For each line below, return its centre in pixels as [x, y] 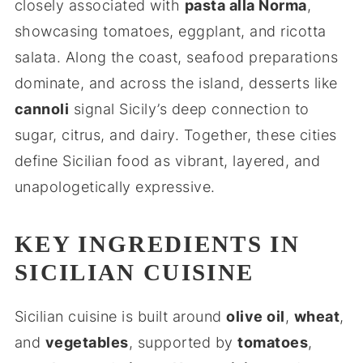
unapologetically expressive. [115, 187]
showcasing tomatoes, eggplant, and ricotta [170, 31]
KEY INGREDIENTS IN [157, 244]
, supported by [183, 342]
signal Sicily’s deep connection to [189, 109]
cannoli [42, 109]
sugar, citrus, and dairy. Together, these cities [175, 135]
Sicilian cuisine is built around [120, 316]
